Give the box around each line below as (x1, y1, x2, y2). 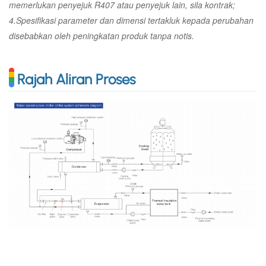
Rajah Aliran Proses (17, 71, 135, 88)
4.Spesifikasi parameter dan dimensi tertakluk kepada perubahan (9, 14, 254, 27)
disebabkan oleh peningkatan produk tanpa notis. (9, 30, 194, 42)
